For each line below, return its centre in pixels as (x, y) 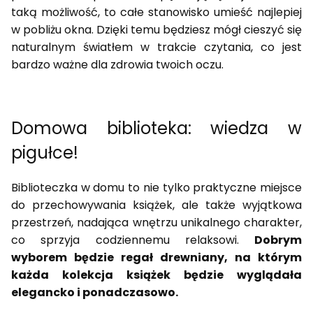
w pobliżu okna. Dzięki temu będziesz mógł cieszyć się (156, 30)
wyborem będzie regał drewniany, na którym (156, 258)
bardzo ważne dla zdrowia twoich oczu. (117, 65)
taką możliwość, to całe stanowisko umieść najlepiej (156, 13)
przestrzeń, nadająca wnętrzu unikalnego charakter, (156, 223)
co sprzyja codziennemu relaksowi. (133, 240)
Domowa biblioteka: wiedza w (156, 129)
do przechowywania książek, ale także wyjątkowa (156, 205)
